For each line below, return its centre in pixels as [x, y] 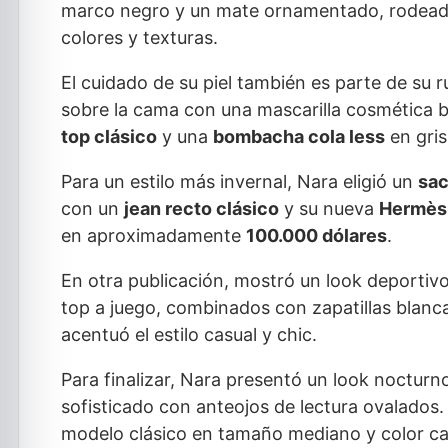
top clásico [109, 137]
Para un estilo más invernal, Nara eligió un [239, 182]
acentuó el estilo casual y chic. [189, 335]
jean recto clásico [201, 209]
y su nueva [329, 209]
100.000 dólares [316, 236]
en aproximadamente [153, 236]
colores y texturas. [139, 38]
